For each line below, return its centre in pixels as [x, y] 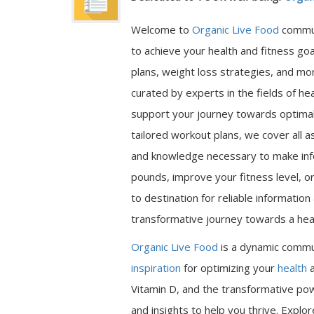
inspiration [156, 268]
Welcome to [162, 29]
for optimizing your [229, 268]
